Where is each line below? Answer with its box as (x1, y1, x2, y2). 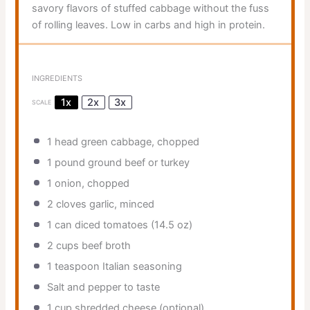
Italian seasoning (99, 260, 182, 273)
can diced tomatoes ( (51, 219, 154, 232)
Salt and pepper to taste (46, 281, 160, 294)
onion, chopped (51, 176, 129, 190)
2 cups (46, 239, 79, 253)
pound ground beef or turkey (51, 156, 190, 169)
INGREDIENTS (31, 73, 82, 83)
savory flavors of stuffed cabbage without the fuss (31, 1, 269, 15)
